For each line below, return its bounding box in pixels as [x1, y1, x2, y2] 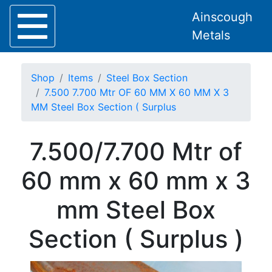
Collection [5, 152, 52, 165]
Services [5, 182, 44, 194]
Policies [5, 211, 40, 223]
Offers [5, 196, 33, 208]
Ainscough [192, 10, 253, 24]
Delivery [5, 167, 42, 179]
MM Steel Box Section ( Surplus [31, 101, 176, 113]
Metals [192, 28, 230, 42]
